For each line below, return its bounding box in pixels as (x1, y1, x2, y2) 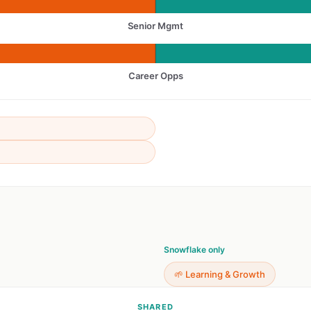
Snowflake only (164, 244, 225, 255)
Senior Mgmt (128, 20, 183, 31)
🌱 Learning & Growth (174, 269, 265, 280)
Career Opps (128, 70, 183, 81)
